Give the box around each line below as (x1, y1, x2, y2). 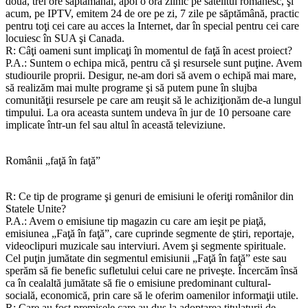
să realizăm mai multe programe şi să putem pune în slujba (5, 81, 257, 93)
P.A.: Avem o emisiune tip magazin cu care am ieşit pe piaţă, (5, 214, 266, 227)
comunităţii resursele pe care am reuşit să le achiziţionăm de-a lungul (5, 93, 301, 106)
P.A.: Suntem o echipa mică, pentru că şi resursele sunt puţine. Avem (5, 56, 302, 69)
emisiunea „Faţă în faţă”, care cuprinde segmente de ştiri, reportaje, (5, 227, 294, 239)
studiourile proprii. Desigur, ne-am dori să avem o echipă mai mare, (5, 69, 296, 81)
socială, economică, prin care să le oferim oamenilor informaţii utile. (5, 289, 298, 301)
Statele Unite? (5, 202, 66, 214)
